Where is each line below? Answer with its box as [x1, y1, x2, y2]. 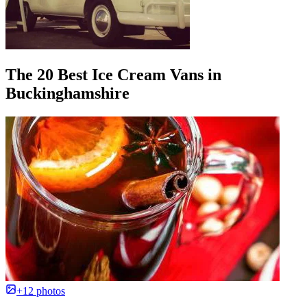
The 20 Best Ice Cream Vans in [5, 66, 221, 84]
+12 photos [16, 285, 65, 297]
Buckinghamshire [5, 84, 130, 103]
